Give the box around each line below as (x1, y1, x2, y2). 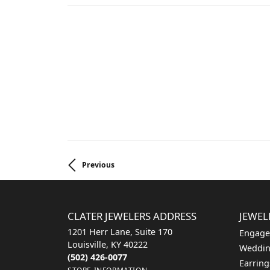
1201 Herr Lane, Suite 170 (67, 226, 172, 237)
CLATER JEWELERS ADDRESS (67, 209, 196, 223)
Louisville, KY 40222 (67, 239, 148, 250)
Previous (82, 160, 115, 170)
